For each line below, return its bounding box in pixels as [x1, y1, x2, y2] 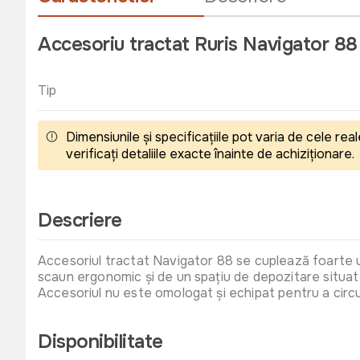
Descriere [38, 208, 122, 232]
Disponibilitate [38, 329, 163, 354]
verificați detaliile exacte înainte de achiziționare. [66, 145, 354, 162]
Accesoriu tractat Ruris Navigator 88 [38, 32, 358, 56]
